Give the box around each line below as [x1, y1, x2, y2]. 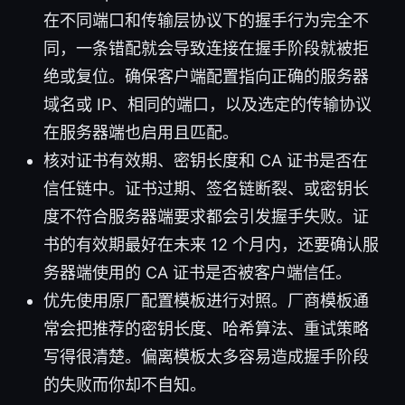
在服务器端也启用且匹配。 [43, 122, 239, 142]
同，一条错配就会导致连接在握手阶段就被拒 [43, 38, 369, 58]
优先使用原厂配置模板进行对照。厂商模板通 [43, 290, 369, 310]
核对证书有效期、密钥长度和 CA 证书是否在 [43, 150, 368, 170]
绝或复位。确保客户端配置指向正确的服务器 [43, 66, 369, 86]
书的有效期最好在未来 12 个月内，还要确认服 [43, 234, 379, 254]
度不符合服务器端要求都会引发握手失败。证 [43, 206, 369, 226]
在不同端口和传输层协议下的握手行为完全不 [43, 10, 369, 30]
